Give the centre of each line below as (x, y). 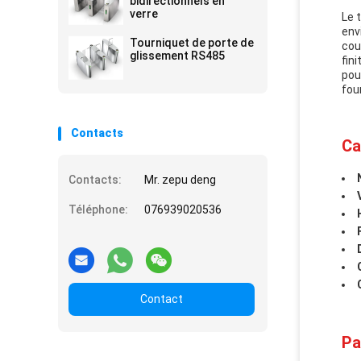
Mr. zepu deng (180, 180)
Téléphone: (98, 210)
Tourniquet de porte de (192, 43)
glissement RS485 (177, 56)
